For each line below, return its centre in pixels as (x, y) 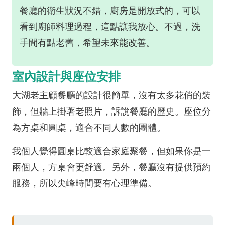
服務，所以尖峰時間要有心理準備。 (84, 183)
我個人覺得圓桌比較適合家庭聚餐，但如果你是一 (111, 151)
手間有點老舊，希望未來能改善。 (87, 43)
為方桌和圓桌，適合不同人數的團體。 (89, 128)
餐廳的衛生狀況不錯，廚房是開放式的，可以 (110, 11)
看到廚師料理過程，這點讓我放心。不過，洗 (110, 27)
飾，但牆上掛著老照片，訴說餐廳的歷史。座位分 (111, 111)
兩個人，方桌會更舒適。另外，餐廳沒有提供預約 (111, 167)
